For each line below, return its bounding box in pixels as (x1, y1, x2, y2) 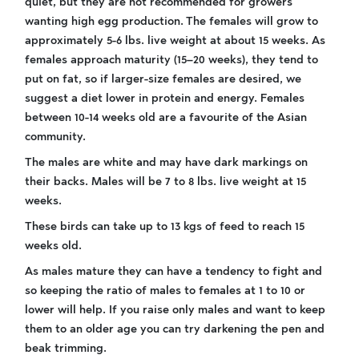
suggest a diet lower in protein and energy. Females (25, 91, 305, 106)
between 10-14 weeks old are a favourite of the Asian (25, 111, 307, 125)
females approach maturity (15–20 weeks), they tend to (25, 53, 318, 67)
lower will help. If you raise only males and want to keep (25, 303, 325, 317)
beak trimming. (25, 341, 107, 356)
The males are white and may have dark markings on (25, 155, 308, 170)
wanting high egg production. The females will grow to (25, 14, 318, 29)
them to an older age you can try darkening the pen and (25, 322, 325, 337)
